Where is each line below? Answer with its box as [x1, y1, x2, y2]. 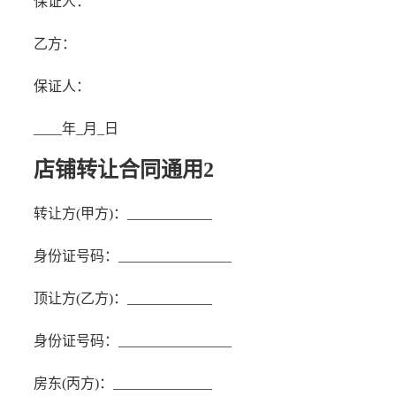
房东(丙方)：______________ [34, 376, 212, 391]
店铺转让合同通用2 [34, 158, 214, 181]
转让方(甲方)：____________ [34, 206, 212, 221]
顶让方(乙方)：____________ [34, 291, 212, 306]
